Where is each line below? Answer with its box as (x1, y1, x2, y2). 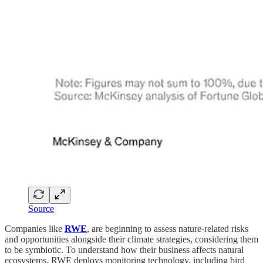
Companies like (5, 224, 65, 234)
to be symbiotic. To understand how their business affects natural (5, 245, 244, 255)
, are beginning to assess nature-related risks (87, 224, 248, 234)
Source (28, 204, 54, 214)
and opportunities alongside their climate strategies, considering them (5, 234, 258, 245)
